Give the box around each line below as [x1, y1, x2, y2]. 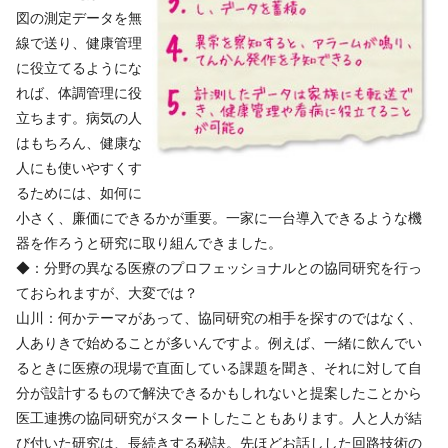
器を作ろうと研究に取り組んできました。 [16, 234, 282, 251]
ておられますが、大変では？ [16, 284, 198, 301]
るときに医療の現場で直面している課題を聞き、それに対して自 [16, 359, 422, 376]
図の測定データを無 [16, 9, 142, 26]
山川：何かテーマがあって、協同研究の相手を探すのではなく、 [16, 309, 422, 326]
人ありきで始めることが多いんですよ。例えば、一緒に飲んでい [16, 334, 422, 351]
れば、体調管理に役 [16, 84, 142, 101]
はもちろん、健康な [16, 134, 142, 151]
